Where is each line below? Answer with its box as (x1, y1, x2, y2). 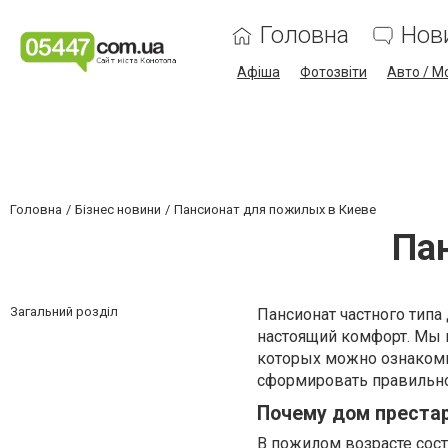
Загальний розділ (10, 304, 118, 319)
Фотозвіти (299, 64, 367, 80)
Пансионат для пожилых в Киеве (174, 202, 376, 217)
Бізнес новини (75, 202, 161, 217)
